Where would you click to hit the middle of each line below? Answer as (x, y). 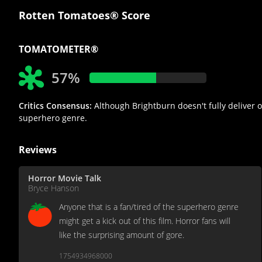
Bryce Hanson (54, 188)
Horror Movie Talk (65, 178)
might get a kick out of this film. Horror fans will (145, 221)
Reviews (38, 150)
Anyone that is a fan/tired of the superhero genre (149, 207)
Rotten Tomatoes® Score (85, 15)
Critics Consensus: (55, 106)
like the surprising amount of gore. (122, 235)
